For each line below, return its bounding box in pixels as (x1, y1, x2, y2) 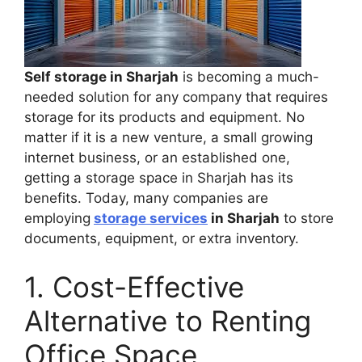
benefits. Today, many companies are (24, 190, 268, 206)
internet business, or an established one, (24, 149, 290, 166)
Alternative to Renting (24, 303, 311, 338)
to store (280, 210, 334, 226)
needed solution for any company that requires (24, 89, 328, 105)
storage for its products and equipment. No (24, 109, 305, 125)
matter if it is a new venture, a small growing (24, 129, 313, 145)
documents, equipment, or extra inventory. (24, 230, 299, 246)
